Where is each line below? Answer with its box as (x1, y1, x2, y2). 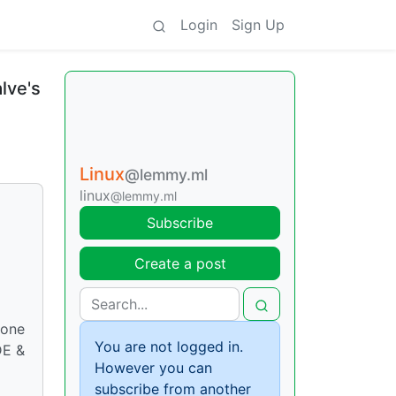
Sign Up (232, 16, 285, 34)
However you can (95, 359, 212, 377)
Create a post (133, 255, 226, 272)
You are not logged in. (95, 338, 243, 355)
